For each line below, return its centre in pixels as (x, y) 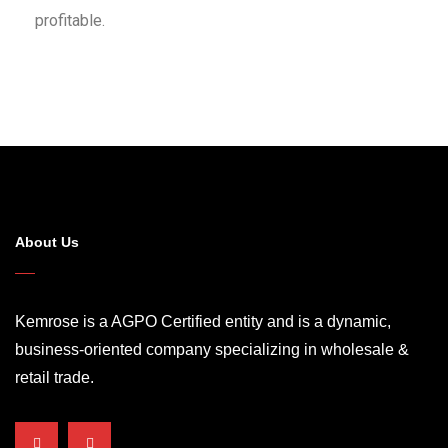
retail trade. (54, 378)
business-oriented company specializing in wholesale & (212, 350)
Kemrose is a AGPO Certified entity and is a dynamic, (203, 322)
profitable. (70, 21)
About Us (47, 242)
